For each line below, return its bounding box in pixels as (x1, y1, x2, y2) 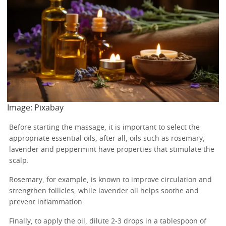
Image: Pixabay (7, 103, 64, 112)
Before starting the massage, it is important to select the (9, 124, 200, 131)
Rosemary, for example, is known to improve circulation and (9, 176, 212, 184)
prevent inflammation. (9, 198, 84, 206)
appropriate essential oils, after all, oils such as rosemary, (9, 135, 205, 142)
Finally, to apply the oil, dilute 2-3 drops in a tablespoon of (9, 217, 206, 225)
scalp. (9, 157, 31, 164)
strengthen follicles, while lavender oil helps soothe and (9, 187, 199, 195)
